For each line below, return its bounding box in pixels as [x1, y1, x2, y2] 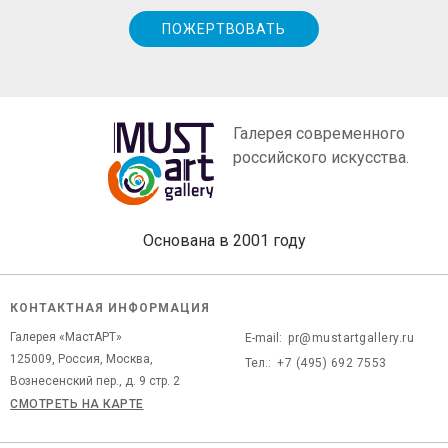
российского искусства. [233, 148, 409, 168]
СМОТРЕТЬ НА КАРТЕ [10, 396, 144, 411]
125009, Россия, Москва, [10, 351, 153, 366]
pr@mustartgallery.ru [288, 330, 415, 345]
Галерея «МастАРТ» [10, 329, 122, 344]
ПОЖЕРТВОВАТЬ [161, 21, 287, 38]
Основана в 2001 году [142, 230, 306, 250]
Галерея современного [233, 124, 405, 144]
